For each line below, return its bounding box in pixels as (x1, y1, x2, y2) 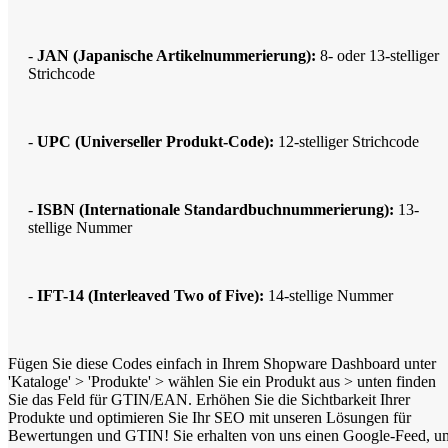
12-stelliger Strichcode (274, 132, 419, 150)
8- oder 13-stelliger (316, 46, 439, 64)
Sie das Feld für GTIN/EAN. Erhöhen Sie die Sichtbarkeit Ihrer (8, 390, 410, 408)
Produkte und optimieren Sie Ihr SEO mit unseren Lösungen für (8, 408, 411, 426)
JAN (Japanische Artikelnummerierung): (37, 46, 316, 64)
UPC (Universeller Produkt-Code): (37, 132, 274, 150)
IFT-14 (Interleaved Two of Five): (37, 286, 264, 304)
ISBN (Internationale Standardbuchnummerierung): (37, 200, 394, 218)
